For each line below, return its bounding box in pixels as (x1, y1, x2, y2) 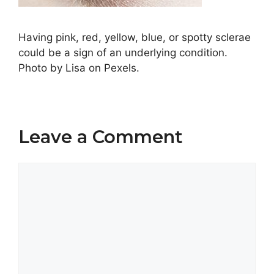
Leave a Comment (18, 126, 183, 148)
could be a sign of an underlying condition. (18, 46, 228, 59)
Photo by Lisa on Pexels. (18, 62, 139, 75)
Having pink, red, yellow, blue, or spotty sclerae (18, 31, 251, 44)
